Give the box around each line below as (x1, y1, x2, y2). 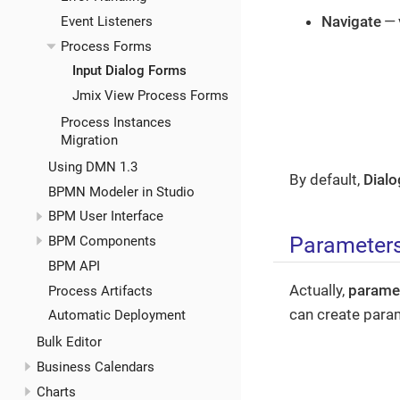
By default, (289, 171, 363, 189)
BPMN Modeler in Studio (48, 183, 195, 200)
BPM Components (48, 233, 156, 250)
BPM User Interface (48, 208, 163, 225)
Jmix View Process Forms (72, 87, 229, 104)
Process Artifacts (48, 282, 153, 299)
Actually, (289, 281, 348, 300)
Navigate (321, 12, 381, 30)
